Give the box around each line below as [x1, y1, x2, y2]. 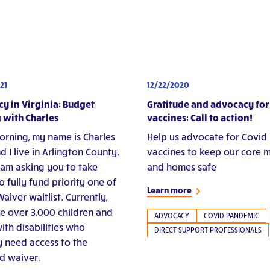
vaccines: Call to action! [147, 111, 253, 123]
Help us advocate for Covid [147, 130, 267, 142]
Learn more [147, 184, 192, 195]
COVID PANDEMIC [204, 210, 259, 220]
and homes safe [147, 160, 216, 172]
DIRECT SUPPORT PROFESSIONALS [154, 225, 262, 234]
